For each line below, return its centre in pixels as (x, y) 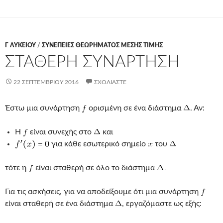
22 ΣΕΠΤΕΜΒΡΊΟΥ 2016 (46, 82)
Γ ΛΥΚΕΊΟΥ (20, 46)
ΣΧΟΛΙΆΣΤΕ (110, 82)
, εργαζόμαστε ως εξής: (162, 204)
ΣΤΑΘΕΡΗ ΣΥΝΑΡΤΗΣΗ (92, 62)
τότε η (17, 168)
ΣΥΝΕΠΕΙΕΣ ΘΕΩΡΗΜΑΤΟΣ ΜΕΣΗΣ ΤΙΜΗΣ (102, 46)
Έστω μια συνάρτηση (43, 108)
